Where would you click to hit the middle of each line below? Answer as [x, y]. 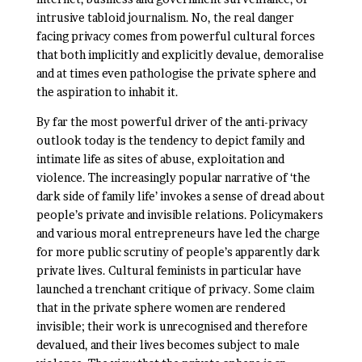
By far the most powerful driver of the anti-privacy [172, 122]
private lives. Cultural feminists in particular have [168, 270]
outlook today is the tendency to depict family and [170, 140]
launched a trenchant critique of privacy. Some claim [175, 289]
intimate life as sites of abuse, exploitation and [160, 159]
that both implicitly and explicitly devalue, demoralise [180, 55]
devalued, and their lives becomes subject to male [168, 345]
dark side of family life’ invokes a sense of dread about [180, 196]
